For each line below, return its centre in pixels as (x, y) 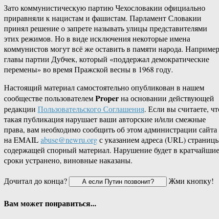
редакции (21, 109)
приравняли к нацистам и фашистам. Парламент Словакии (103, 18)
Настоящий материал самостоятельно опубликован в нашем (104, 88)
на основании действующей (166, 98)
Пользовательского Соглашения (91, 109)
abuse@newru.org (69, 140)
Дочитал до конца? (36, 181)
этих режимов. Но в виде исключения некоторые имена (97, 39)
